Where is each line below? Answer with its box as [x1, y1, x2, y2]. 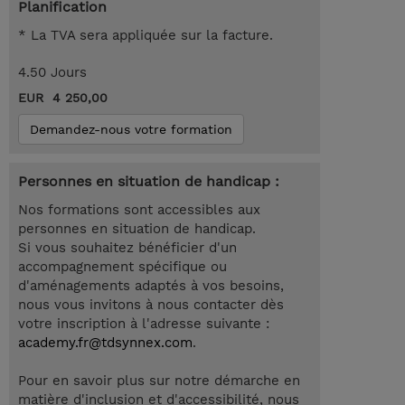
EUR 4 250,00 [18, 90, 108, 106]
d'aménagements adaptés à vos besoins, [18, 278, 284, 295]
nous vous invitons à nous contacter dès [18, 297, 284, 314]
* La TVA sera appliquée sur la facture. [18, 27, 273, 44]
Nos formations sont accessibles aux [18, 202, 260, 219]
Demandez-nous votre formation [30, 122, 232, 137]
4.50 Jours [18, 64, 87, 81]
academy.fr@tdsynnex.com [18, 334, 193, 352]
